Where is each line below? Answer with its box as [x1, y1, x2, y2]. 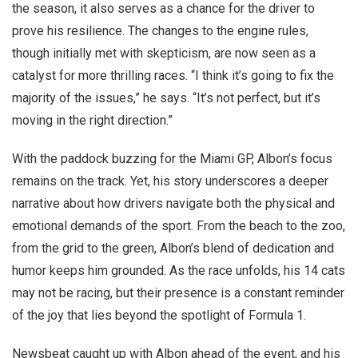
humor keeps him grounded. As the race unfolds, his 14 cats [12, 263, 345, 278]
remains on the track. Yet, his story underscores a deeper [12, 173, 328, 189]
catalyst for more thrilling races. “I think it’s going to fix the [12, 68, 334, 83]
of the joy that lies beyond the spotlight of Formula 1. [12, 308, 306, 323]
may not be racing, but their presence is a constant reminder [12, 285, 344, 300]
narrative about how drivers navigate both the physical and [12, 196, 335, 211]
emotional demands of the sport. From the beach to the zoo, [12, 218, 345, 233]
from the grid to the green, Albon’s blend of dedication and [12, 241, 334, 256]
